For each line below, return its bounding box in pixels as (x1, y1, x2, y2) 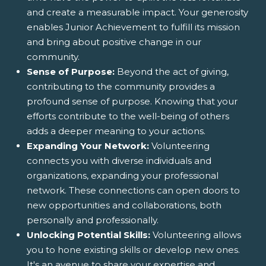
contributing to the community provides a (27, 80, 215, 92)
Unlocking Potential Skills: (27, 229, 150, 240)
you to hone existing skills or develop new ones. (27, 243, 240, 255)
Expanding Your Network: (27, 140, 149, 151)
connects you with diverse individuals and (27, 154, 211, 166)
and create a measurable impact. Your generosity (27, 6, 248, 18)
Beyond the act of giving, (115, 65, 229, 77)
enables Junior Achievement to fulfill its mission (27, 21, 240, 33)
